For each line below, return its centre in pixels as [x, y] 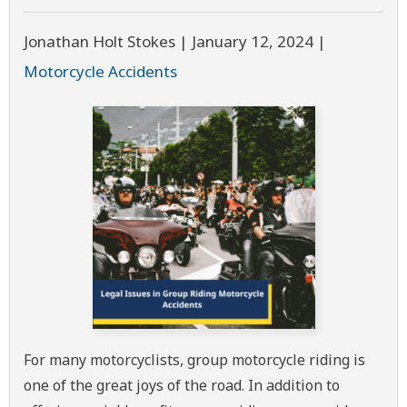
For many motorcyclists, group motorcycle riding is [194, 360]
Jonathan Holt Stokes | [108, 41]
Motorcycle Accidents [100, 71]
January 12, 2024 [253, 41]
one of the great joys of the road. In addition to [182, 385]
